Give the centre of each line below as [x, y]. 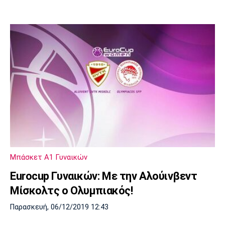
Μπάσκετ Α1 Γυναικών [49, 157]
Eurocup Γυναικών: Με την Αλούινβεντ [104, 176]
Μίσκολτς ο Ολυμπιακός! [72, 191]
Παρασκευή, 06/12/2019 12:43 [59, 207]
